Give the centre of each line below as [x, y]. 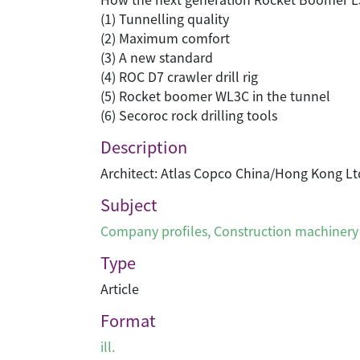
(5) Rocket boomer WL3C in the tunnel [215, 96]
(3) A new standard [157, 57]
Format [128, 320]
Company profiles [154, 231]
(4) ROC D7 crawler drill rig [179, 76]
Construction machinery [286, 231]
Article [120, 288]
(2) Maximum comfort [165, 38]
